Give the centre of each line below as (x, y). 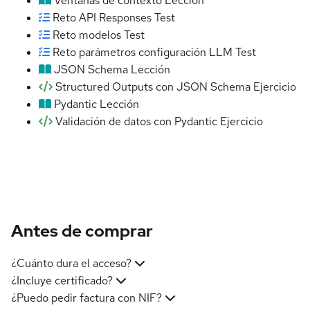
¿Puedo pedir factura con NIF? (86, 298)
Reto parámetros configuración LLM (143, 53)
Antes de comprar (82, 231)
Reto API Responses (102, 18)
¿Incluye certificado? (62, 280)
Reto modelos (87, 35)
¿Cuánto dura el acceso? (71, 263)
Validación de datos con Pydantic (136, 122)
